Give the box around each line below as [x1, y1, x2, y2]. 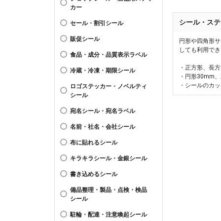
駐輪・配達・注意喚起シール [70, 211, 147, 218]
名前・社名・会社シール [70, 123, 135, 130]
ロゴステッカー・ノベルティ [70, 83, 147, 90]
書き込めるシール [70, 171, 117, 178]
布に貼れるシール [70, 139, 117, 146]
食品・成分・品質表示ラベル [70, 51, 147, 58]
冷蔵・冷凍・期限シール [70, 67, 135, 74]
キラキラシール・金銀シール [70, 155, 147, 162]
